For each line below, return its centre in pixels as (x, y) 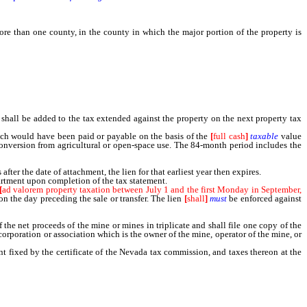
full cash (229, 136)
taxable (265, 136)
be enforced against (265, 198)
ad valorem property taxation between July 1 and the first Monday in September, (152, 189)
